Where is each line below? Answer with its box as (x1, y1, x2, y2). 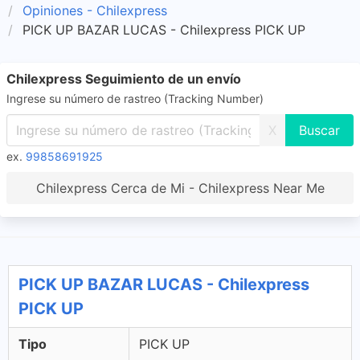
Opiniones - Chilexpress (22, 2, 167, 18)
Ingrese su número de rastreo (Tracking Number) (6, 92, 264, 105)
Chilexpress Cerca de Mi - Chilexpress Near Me (35, 180, 325, 196)
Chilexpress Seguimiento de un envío (6, 71, 241, 87)
